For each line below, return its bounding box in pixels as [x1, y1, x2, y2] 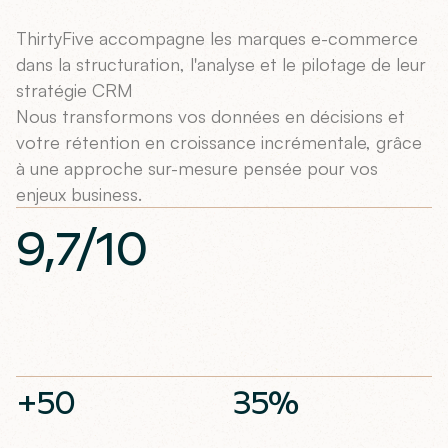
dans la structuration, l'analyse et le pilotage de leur [16, 52, 426, 75]
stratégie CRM [16, 78, 133, 101]
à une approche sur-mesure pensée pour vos [16, 156, 378, 179]
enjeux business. [16, 182, 142, 205]
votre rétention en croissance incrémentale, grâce [16, 130, 422, 153]
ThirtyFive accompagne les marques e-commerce [16, 26, 418, 49]
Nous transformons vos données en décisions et [16, 104, 405, 127]
